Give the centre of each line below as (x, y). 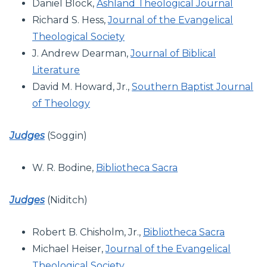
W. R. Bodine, (64, 167)
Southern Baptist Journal (193, 86)
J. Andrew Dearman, (82, 53)
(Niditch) (66, 200)
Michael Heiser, (69, 249)
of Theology (61, 103)
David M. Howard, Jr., (82, 86)
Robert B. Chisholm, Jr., (88, 232)
